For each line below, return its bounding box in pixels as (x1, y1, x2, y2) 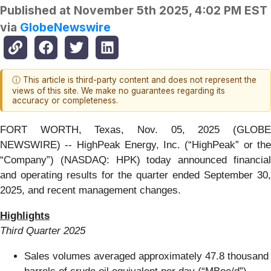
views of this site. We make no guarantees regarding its (12, 86, 225, 96)
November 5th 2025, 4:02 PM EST (74, 3, 267, 18)
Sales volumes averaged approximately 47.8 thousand (24, 250, 269, 262)
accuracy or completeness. (12, 96, 118, 106)
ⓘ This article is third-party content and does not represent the (12, 75, 256, 85)
